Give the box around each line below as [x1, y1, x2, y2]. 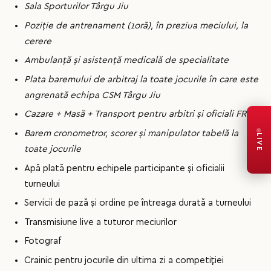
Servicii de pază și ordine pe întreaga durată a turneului [24, 198, 251, 208]
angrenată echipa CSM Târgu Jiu [24, 90, 160, 100]
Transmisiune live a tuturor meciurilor [24, 217, 177, 227]
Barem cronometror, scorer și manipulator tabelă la [24, 129, 238, 139]
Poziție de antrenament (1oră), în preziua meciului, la [24, 21, 248, 30]
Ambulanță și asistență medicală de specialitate [24, 56, 229, 65]
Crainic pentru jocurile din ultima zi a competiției [24, 256, 224, 265]
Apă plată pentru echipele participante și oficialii [24, 163, 224, 173]
